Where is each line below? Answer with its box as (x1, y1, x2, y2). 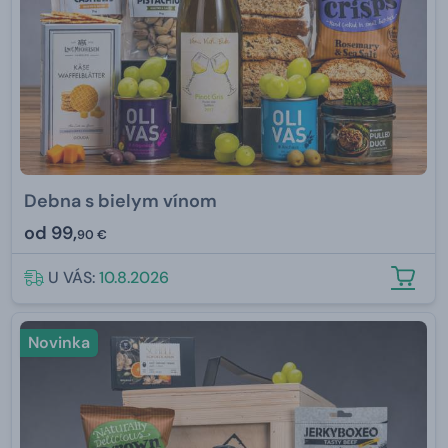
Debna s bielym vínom (24, 188, 217, 213)
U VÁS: (48, 266, 99, 288)
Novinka (28, 331, 90, 353)
